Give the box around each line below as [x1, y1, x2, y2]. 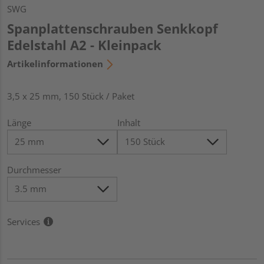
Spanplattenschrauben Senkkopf [7, 19, 218, 37]
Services [7, 215, 40, 227]
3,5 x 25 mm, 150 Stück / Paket [7, 90, 134, 102]
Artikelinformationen [7, 57, 103, 70]
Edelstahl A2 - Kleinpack [7, 35, 161, 54]
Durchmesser [7, 163, 61, 176]
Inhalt [117, 116, 140, 128]
